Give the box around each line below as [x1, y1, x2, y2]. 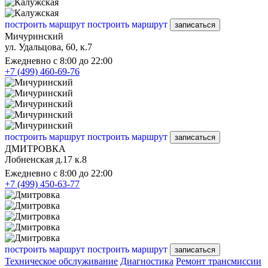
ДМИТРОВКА [5, 143, 66, 154]
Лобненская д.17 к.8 [5, 154, 87, 165]
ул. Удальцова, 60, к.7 [5, 41, 92, 52]
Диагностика [120, 255, 173, 266]
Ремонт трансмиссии [176, 255, 261, 266]
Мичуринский [5, 31, 63, 41]
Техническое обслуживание [5, 255, 118, 266]
